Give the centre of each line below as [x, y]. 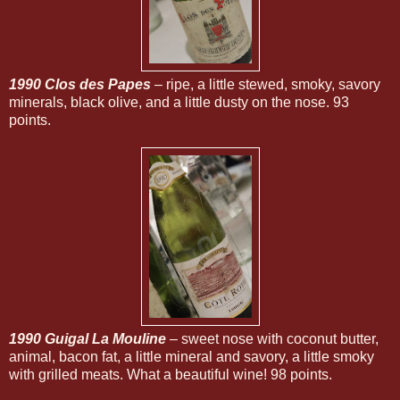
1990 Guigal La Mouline [87, 338]
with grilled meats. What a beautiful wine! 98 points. [171, 374]
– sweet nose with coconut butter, [272, 338]
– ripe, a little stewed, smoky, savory [267, 84]
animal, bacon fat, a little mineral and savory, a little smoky [192, 356]
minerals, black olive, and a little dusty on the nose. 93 [179, 102]
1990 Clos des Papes [82, 84]
